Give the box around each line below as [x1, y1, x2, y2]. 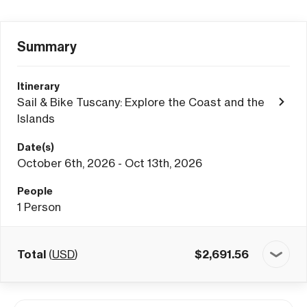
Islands [17, 112, 55, 125]
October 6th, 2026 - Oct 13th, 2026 [17, 156, 202, 170]
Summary [17, 38, 77, 55]
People [17, 185, 53, 197]
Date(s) [17, 141, 54, 153]
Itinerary [17, 80, 60, 93]
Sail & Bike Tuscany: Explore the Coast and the [17, 95, 265, 109]
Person [24, 200, 61, 214]
